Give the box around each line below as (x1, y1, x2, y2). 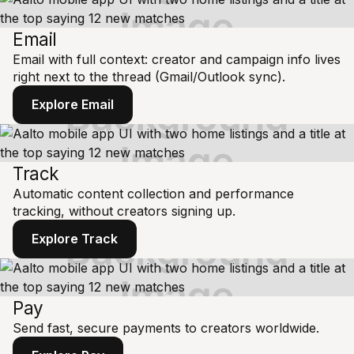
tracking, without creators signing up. (13, 203, 235, 220)
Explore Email (32, 96, 114, 112)
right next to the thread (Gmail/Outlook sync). (13, 69, 285, 85)
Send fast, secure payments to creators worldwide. (13, 319, 319, 336)
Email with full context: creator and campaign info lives (13, 51, 341, 68)
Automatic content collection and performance (13, 186, 294, 202)
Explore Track (32, 230, 118, 247)
